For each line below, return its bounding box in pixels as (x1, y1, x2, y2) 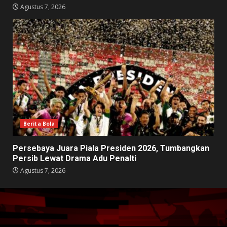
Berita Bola (23, 120, 55, 128)
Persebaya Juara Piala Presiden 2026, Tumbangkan (13, 143, 209, 154)
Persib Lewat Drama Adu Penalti (13, 154, 136, 164)
